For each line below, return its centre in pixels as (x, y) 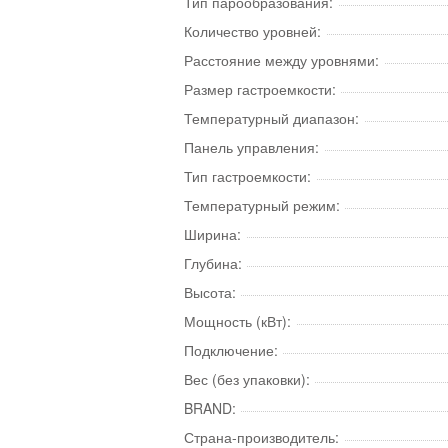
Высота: (210, 292)
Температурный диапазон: (271, 118)
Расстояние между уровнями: (281, 60)
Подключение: (231, 350)
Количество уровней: (252, 31)
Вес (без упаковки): (247, 379)
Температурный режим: (262, 205)
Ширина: (212, 234)
